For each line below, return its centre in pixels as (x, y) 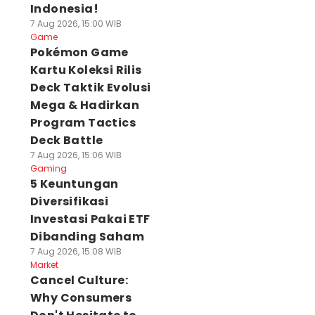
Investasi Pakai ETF (90, 219)
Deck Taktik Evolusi (90, 88)
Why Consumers (81, 298)
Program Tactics (83, 123)
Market (44, 265)
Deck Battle (66, 140)
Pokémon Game (79, 52)
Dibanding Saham (87, 237)
